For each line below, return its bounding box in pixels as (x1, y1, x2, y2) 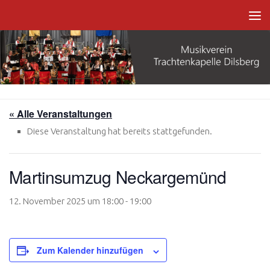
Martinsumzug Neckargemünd (9, 165, 227, 189)
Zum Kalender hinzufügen (37, 244, 143, 257)
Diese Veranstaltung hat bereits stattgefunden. (27, 126, 212, 137)
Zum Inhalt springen (16, 11, 109, 22)
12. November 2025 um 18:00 (9, 196, 124, 207)
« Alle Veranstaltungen (9, 107, 112, 121)
